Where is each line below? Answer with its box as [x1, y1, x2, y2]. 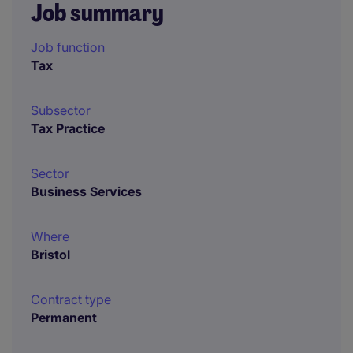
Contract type [31, 292, 111, 307]
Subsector [31, 102, 91, 118]
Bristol [31, 247, 70, 262]
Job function [31, 39, 105, 55]
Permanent [31, 310, 97, 325]
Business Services [31, 184, 142, 199]
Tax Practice [31, 121, 105, 136]
